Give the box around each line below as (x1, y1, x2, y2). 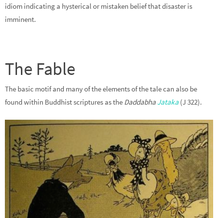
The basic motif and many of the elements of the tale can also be (5, 84, 197, 94)
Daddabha (124, 97, 157, 107)
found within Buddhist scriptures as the (5, 97, 124, 107)
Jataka (157, 97, 179, 107)
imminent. (5, 14, 36, 24)
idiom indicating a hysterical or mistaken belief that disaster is (5, 1, 192, 11)
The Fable (5, 58, 75, 80)
